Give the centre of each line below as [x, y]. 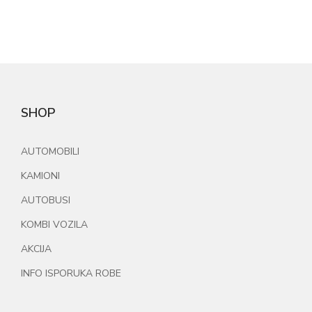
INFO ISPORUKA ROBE [71, 273]
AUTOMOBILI [50, 151]
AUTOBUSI [46, 200]
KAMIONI [40, 176]
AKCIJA [36, 249]
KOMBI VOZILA [54, 225]
